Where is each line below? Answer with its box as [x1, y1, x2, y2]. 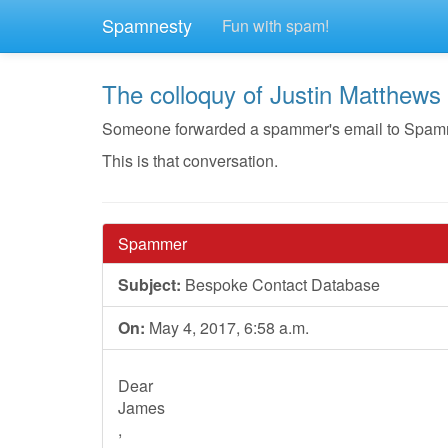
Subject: [118, 273, 181, 296]
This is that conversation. [102, 149, 278, 172]
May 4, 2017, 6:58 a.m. [145, 316, 309, 339]
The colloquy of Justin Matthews [102, 76, 441, 111]
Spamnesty [102, 12, 192, 38]
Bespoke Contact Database [181, 273, 380, 296]
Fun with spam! [222, 14, 329, 37]
